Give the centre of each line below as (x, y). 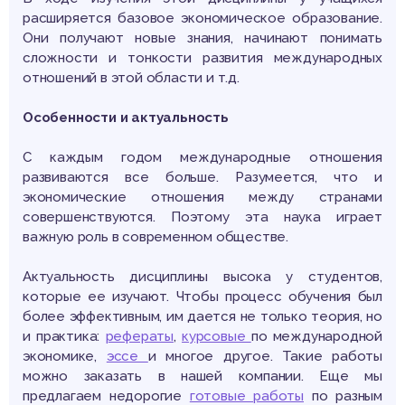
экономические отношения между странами (202, 198)
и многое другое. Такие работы (265, 357)
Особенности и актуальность (126, 118)
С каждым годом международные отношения (202, 158)
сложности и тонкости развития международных (202, 58)
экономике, (65, 357)
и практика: (64, 337)
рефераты (139, 337)
